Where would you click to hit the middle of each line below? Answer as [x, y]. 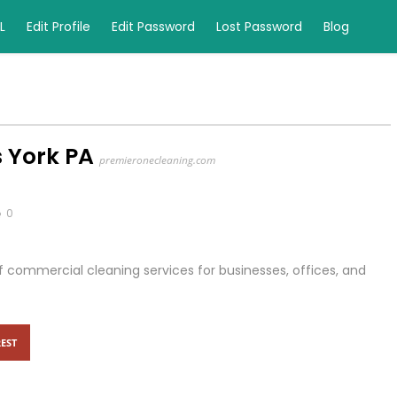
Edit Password [153, 27]
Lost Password [259, 27]
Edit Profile [58, 27]
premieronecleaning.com [157, 160]
